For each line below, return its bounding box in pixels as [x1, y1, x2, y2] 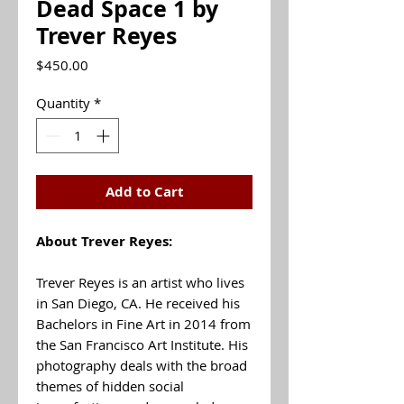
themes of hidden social [36, 376, 184, 395]
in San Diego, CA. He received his [36, 293, 240, 312]
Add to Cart [105, 181, 184, 201]
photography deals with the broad [36, 355, 247, 374]
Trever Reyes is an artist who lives [36, 272, 244, 291]
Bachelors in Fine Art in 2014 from [36, 314, 251, 333]
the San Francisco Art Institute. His [36, 335, 248, 353]
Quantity [36, 94, 90, 112]
